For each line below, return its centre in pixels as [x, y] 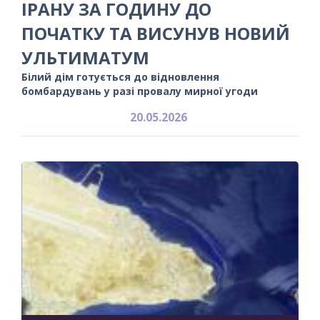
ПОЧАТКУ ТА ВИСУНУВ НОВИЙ [156, 33]
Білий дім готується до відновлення [120, 76]
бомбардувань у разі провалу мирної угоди [140, 91]
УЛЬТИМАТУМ [85, 57]
